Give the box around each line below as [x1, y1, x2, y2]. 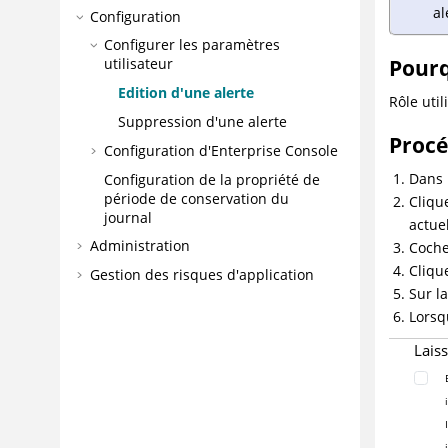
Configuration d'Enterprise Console [103, 140, 338, 160]
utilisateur [103, 54, 173, 74]
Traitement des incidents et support [89, 293, 332, 313]
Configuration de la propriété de [103, 169, 320, 189]
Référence [89, 322, 158, 342]
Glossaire [89, 351, 152, 371]
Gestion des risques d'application [89, 265, 314, 285]
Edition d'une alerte [117, 83, 254, 103]
